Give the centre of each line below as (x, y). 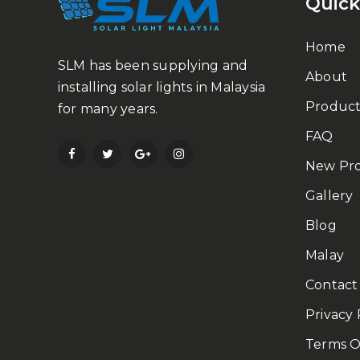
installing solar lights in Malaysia (162, 88)
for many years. (108, 109)
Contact (332, 284)
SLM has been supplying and (153, 66)
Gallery (329, 195)
